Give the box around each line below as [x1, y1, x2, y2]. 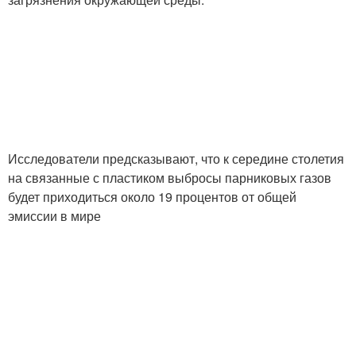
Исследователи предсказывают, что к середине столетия [8, 149, 344, 168]
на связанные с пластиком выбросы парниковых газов [8, 168, 331, 187]
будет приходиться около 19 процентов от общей [8, 187, 296, 206]
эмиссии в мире [8, 206, 101, 225]
